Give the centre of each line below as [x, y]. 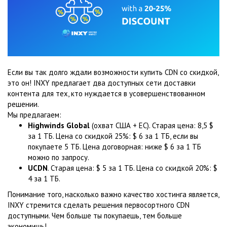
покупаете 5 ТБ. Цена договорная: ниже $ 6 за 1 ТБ [115, 147]
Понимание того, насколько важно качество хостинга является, [113, 195]
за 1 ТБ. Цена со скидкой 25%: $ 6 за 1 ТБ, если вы [113, 136]
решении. [23, 104]
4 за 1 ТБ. [44, 179]
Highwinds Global [59, 126]
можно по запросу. [59, 158]
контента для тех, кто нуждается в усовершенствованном [106, 94]
